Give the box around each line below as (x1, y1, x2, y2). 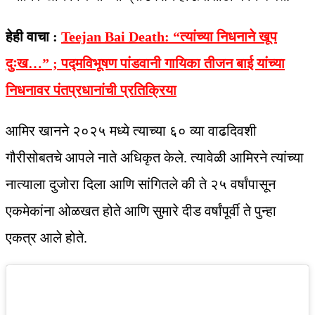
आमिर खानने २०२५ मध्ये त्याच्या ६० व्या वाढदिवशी (6, 123, 257, 139)
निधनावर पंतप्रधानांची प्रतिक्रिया (6, 82, 176, 98)
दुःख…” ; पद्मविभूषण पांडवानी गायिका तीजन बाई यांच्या (6, 56, 285, 72)
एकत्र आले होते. (6, 230, 87, 246)
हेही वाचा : (6, 29, 61, 45)
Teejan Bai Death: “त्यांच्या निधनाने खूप (61, 29, 277, 45)
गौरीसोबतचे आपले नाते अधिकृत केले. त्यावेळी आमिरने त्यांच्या (6, 150, 304, 166)
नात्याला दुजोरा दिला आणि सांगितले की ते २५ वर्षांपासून (6, 176, 276, 193)
